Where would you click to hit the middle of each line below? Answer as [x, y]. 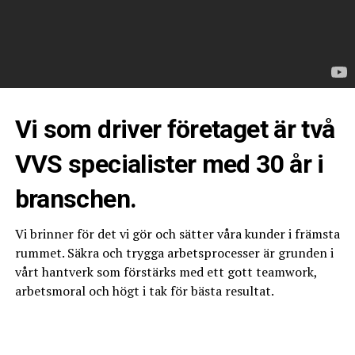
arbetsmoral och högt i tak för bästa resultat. [144, 291]
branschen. [76, 199]
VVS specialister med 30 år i [169, 164]
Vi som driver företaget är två [175, 129]
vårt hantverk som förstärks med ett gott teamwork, [166, 272]
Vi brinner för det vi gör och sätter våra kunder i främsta [177, 234]
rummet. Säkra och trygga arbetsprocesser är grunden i [174, 253]
